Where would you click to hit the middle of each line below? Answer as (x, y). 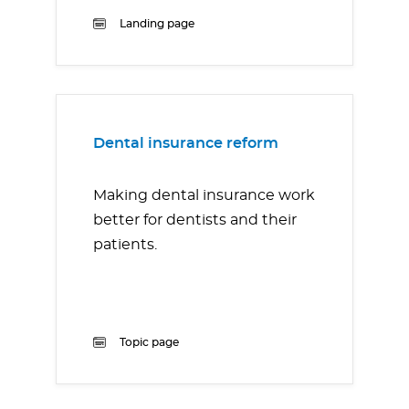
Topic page (149, 343)
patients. (127, 245)
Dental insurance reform (186, 144)
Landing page (157, 24)
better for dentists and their (195, 220)
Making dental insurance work (204, 196)
